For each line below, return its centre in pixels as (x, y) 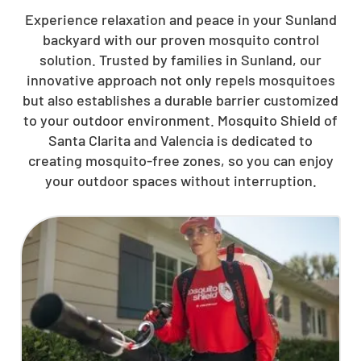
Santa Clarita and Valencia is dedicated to (180, 140)
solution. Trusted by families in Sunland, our (180, 60)
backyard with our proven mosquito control (180, 39)
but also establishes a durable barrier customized (180, 100)
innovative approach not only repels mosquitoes (180, 80)
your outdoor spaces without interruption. (180, 180)
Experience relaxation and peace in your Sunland (180, 19)
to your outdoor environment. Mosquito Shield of (180, 120)
